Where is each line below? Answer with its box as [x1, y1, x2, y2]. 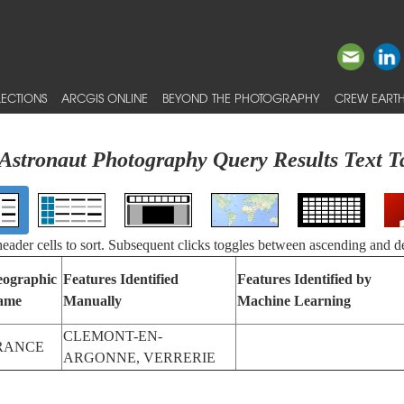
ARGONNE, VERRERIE [62, 350, 216, 365]
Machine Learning [236, 293, 351, 308]
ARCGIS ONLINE [61, 89, 148, 106]
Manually [62, 293, 122, 308]
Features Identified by [236, 271, 372, 287]
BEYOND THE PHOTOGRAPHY [162, 89, 320, 106]
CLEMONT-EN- [62, 328, 162, 344]
